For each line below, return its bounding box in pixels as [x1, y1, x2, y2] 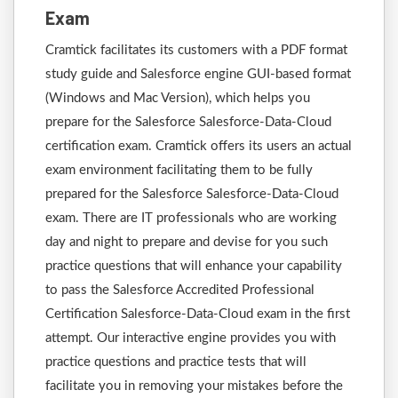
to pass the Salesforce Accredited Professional [45, 283, 314, 297]
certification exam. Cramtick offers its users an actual [45, 139, 352, 153]
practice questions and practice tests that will [45, 355, 306, 369]
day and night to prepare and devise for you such [45, 235, 328, 249]
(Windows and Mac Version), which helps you [45, 92, 310, 105]
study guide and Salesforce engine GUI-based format [45, 68, 351, 81]
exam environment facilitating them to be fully [45, 163, 313, 177]
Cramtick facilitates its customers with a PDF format [45, 44, 347, 57]
